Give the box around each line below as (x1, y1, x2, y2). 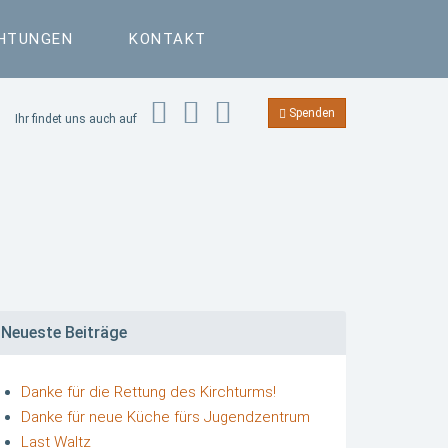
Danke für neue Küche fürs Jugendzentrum (21, 408, 310, 426)
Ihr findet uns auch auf (15, 112, 140, 126)
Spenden (286, 106, 335, 120)
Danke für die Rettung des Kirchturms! (21, 383, 276, 401)
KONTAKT (129, 30, 207, 48)
